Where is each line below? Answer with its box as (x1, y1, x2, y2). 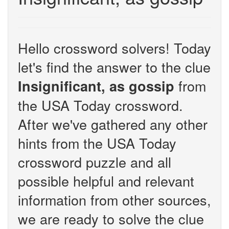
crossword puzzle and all (18, 152, 171, 172)
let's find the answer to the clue (18, 57, 211, 77)
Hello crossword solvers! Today (18, 38, 211, 58)
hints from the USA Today (18, 133, 176, 153)
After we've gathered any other (18, 114, 208, 134)
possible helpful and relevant (18, 171, 194, 191)
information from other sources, (18, 190, 211, 210)
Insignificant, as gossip (18, 76, 174, 96)
